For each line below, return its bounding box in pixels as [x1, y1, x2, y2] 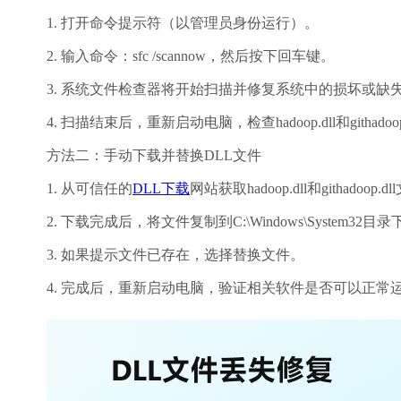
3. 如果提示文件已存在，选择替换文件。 [47, 247, 304, 262]
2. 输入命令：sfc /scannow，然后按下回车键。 [47, 48, 335, 64]
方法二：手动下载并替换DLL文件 [47, 148, 261, 163]
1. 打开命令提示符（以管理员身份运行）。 [47, 15, 319, 30]
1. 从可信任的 [47, 181, 132, 196]
